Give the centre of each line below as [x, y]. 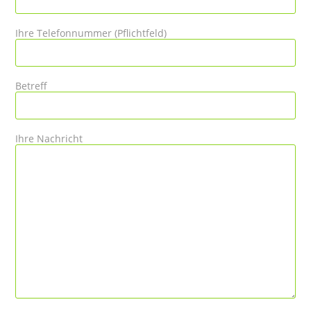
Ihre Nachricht [49, 138]
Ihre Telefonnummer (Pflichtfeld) [91, 33]
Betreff [32, 85]
